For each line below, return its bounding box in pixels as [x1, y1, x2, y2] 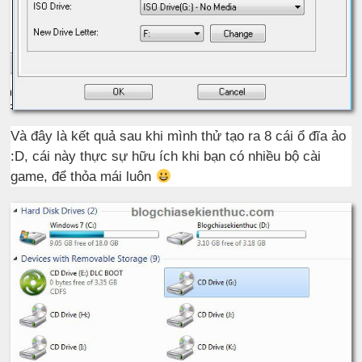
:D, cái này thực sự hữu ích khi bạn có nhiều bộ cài [11, 148, 322, 164]
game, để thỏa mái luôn [11, 168, 156, 184]
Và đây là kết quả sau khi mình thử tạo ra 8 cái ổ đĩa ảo [11, 128, 347, 144]
